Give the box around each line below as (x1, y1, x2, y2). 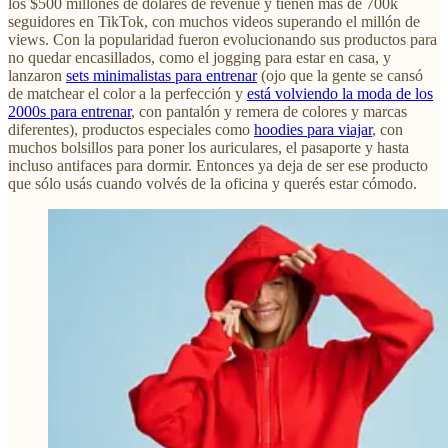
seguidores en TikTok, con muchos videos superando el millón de (8, 13, 420, 31)
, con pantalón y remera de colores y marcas (131, 103, 407, 121)
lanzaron (8, 67, 66, 85)
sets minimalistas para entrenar (66, 67, 257, 85)
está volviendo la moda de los (247, 85, 433, 103)
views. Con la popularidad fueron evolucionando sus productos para (8, 31, 437, 49)
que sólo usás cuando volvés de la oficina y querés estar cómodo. (8, 175, 417, 193)
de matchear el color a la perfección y (8, 85, 247, 103)
